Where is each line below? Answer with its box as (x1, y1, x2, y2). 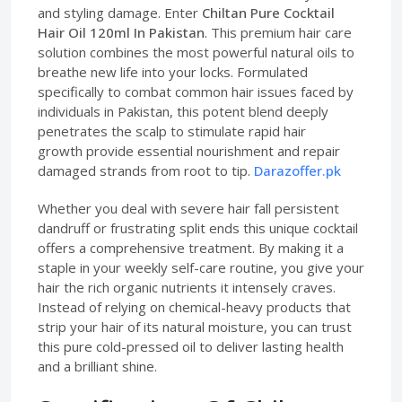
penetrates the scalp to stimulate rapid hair (38, 122, 306, 140)
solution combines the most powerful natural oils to (38, 43, 354, 61)
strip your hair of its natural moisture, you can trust (38, 318, 352, 336)
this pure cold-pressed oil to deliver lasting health (38, 337, 344, 355)
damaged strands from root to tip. (38, 162, 254, 179)
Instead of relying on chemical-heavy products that (38, 298, 351, 316)
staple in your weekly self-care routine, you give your (38, 258, 364, 276)
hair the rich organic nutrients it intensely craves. (38, 278, 336, 296)
